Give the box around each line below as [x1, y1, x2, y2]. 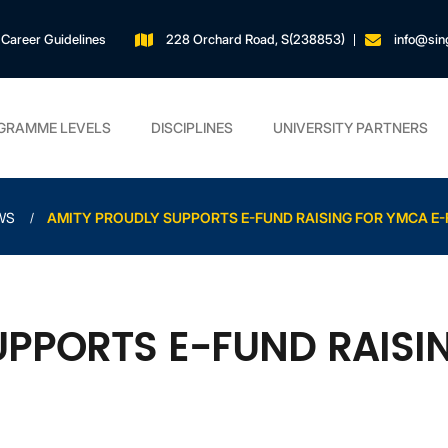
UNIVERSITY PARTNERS [273, 118, 428, 136]
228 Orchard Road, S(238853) [163, 30, 345, 47]
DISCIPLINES [151, 118, 233, 136]
